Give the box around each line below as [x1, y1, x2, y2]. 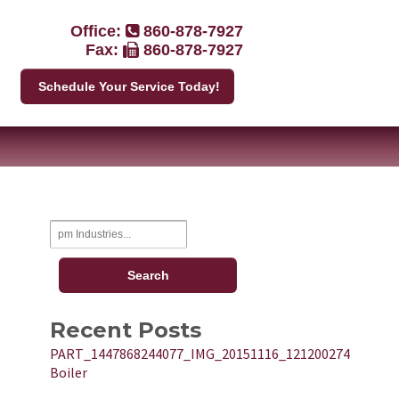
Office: [70, 22, 126, 40]
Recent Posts [50, 317, 201, 343]
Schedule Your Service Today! [38, 79, 220, 94]
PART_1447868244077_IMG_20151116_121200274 [50, 345, 350, 362]
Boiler [50, 363, 87, 381]
